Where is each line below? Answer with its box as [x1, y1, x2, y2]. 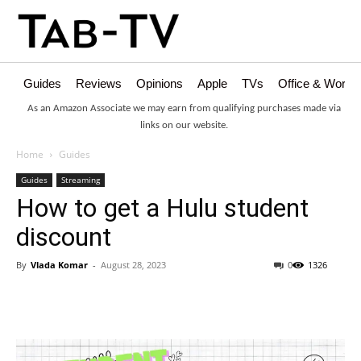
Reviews [76, 77, 122, 91]
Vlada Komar [31, 259, 88, 272]
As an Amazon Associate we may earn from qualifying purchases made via [27, 103, 341, 114]
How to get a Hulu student [16, 193, 309, 224]
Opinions [136, 77, 183, 91]
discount [16, 222, 111, 253]
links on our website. [140, 120, 228, 131]
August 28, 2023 [101, 259, 166, 272]
